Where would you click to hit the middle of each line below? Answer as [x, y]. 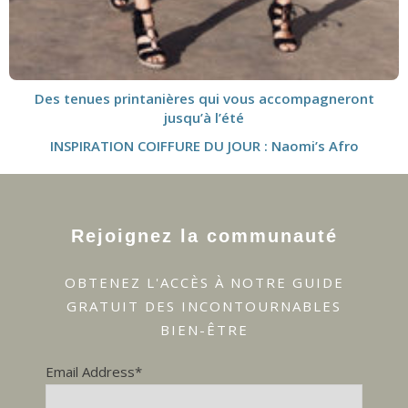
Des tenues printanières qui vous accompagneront [204, 99]
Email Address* [94, 372]
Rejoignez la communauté [204, 236]
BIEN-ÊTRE [204, 330]
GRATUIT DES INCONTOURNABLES [204, 306]
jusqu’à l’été [204, 118]
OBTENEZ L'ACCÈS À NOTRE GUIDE [204, 283]
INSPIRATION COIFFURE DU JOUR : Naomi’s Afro [204, 146]
